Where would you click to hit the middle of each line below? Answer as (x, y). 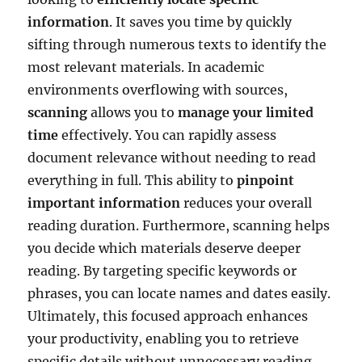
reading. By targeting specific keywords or (162, 271)
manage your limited (246, 113)
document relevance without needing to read (172, 158)
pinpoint (266, 181)
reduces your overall (246, 203)
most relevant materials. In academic (146, 67)
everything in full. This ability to (133, 181)
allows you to (133, 113)
